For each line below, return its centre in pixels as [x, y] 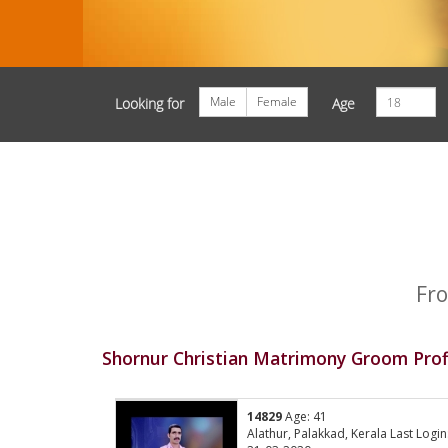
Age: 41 [305, 417]
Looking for [150, 103]
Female [277, 101]
